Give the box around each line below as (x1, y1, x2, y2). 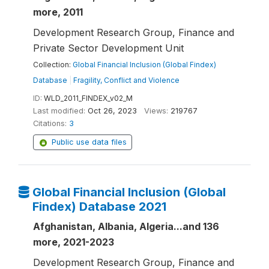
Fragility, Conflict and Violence (73, 76, 180, 85)
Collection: (33, 60, 73, 69)
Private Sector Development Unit (33, 42, 184, 54)
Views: (144, 106, 168, 115)
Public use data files (52, 138, 127, 147)
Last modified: (33, 106, 85, 115)
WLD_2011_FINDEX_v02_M (44, 94, 133, 103)
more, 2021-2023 (33, 236, 114, 248)
